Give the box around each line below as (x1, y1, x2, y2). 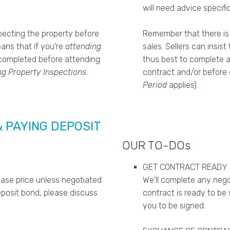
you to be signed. (142, 201, 205, 211)
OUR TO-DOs (122, 139, 190, 153)
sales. (142, 42, 163, 52)
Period (142, 80, 167, 90)
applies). (166, 80, 198, 90)
